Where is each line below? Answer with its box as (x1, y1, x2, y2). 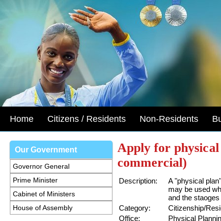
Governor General (13, 162, 70, 170)
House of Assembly (13, 204, 73, 212)
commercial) (117, 155, 187, 170)
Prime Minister (13, 176, 58, 184)
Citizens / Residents (47, 114, 126, 124)
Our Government (15, 146, 77, 154)
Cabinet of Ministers (13, 190, 75, 198)
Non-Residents (140, 114, 198, 124)
